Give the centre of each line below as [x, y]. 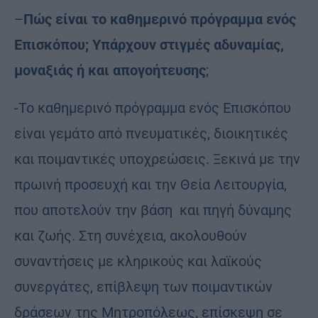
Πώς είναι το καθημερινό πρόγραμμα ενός [160, 19]
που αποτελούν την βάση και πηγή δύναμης [153, 210]
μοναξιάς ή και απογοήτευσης [110, 70]
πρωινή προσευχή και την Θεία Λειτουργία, [150, 184]
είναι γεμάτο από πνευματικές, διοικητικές [151, 133]
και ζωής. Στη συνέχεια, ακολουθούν [131, 235]
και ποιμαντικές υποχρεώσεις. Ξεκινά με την [157, 159]
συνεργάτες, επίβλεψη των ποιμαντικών [143, 286]
